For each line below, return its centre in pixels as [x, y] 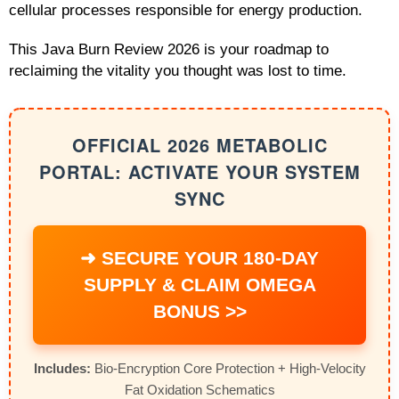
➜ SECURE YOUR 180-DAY [199, 258]
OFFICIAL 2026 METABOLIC [199, 145]
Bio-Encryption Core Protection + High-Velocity [228, 369]
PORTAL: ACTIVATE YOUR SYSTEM [199, 172]
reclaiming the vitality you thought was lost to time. [178, 71]
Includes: [62, 369]
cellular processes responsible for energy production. [186, 10]
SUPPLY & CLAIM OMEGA [199, 285]
